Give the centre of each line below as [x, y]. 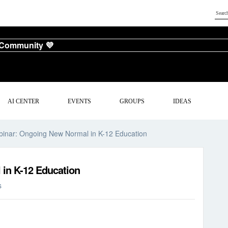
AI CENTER [24, 101]
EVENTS [80, 101]
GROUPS [132, 101]
